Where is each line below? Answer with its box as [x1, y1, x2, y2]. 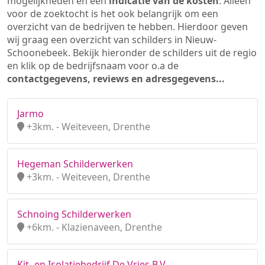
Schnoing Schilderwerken [17, 208, 131, 221]
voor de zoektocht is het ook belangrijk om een [7, 7, 218, 20]
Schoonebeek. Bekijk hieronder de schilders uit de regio [7, 46, 257, 59]
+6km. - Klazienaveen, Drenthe [24, 221, 162, 234]
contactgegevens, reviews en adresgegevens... [7, 72, 225, 85]
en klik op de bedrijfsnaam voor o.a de [7, 59, 179, 72]
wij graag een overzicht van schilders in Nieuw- [7, 33, 216, 46]
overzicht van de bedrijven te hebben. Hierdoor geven [7, 20, 248, 33]
